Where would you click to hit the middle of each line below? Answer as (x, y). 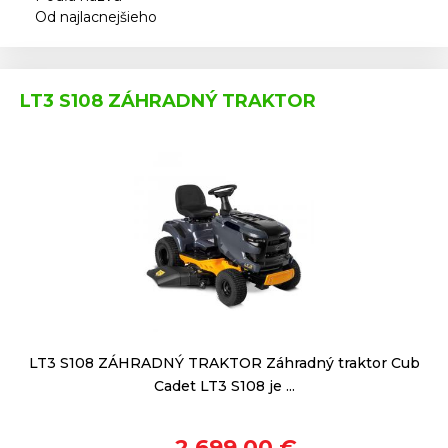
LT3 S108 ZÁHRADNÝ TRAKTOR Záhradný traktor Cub (224, 363)
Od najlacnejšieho (96, 17)
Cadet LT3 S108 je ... (224, 386)
